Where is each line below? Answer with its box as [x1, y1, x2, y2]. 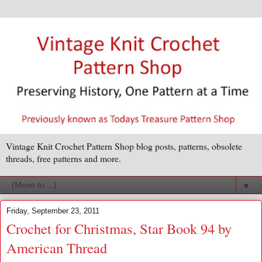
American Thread [6, 238, 107, 258]
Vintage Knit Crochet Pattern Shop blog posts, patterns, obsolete [6, 140, 242, 153]
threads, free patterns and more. [6, 152, 121, 165]
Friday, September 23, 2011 [6, 206, 99, 216]
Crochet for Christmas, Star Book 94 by [6, 219, 232, 239]
